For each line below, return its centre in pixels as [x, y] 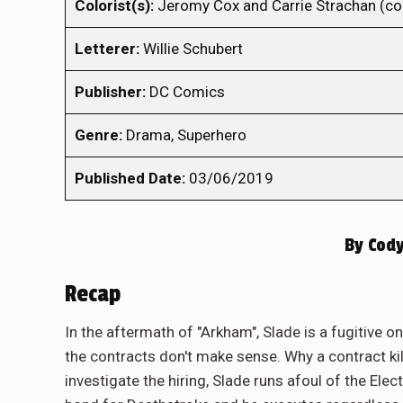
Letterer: [107, 48]
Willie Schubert [191, 48]
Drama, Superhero [184, 134]
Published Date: [130, 178]
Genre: [99, 134]
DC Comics [185, 91]
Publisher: [110, 91]
